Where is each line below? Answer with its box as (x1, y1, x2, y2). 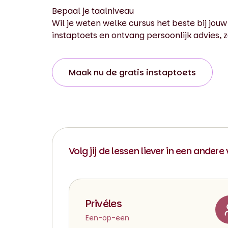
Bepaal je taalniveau (52, 5, 134, 17)
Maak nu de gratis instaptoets (69, 66, 196, 78)
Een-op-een (85, 212, 129, 223)
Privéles (85, 196, 122, 211)
